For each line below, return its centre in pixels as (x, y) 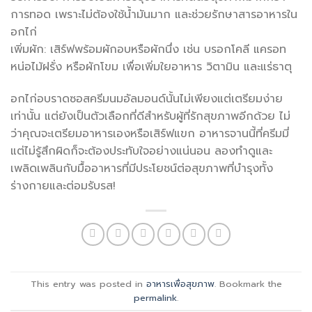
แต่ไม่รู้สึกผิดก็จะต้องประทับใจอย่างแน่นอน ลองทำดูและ (141, 151)
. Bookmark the (248, 283)
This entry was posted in (88, 283)
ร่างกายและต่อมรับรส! (63, 186)
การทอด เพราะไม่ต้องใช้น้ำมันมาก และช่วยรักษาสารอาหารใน (154, 15)
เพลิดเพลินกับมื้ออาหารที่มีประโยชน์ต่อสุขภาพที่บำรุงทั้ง (142, 169)
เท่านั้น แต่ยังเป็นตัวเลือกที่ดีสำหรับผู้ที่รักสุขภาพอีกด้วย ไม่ (150, 117)
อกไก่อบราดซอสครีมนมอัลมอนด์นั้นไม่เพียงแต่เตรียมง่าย (147, 99)
